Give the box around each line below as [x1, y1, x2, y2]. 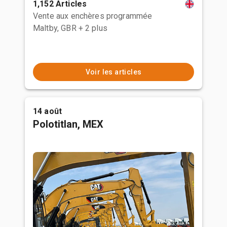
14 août [33, 106, 62, 116]
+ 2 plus [78, 23, 107, 33]
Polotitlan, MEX [33, 118, 103, 130]
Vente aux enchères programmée [33, 11, 153, 21]
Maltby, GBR [33, 23, 77, 33]
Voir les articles [85, 68, 142, 76]
